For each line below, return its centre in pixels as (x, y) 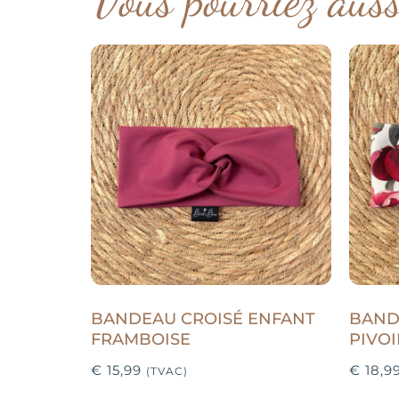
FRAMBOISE (141, 339)
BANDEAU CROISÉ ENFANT (203, 318)
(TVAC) (167, 370)
